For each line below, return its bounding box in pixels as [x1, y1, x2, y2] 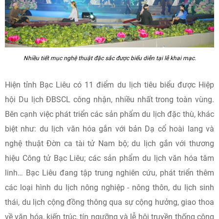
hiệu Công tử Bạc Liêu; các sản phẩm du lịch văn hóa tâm [5, 153, 214, 163]
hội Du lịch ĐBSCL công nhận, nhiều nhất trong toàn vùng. [5, 95, 214, 104]
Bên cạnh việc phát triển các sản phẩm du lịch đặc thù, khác [5, 109, 214, 119]
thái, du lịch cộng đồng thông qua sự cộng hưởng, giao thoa [5, 197, 214, 207]
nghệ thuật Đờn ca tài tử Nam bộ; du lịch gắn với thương [5, 139, 214, 148]
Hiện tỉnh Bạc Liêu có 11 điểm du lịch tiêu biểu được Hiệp [5, 80, 214, 89]
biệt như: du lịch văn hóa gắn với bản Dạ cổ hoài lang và [5, 124, 214, 133]
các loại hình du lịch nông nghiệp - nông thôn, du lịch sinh [5, 183, 214, 192]
